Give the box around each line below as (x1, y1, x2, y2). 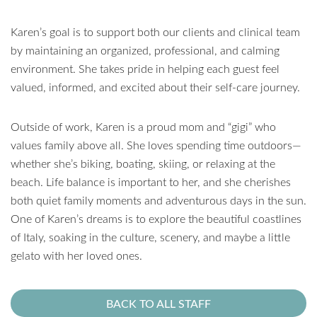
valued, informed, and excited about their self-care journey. (11, 79, 300, 94)
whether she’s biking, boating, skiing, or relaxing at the (11, 156, 275, 171)
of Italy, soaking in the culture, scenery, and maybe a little (11, 229, 290, 244)
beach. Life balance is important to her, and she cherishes (11, 174, 291, 189)
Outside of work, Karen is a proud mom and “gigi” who (11, 119, 276, 134)
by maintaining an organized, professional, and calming (11, 42, 279, 57)
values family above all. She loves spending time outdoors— (11, 137, 301, 152)
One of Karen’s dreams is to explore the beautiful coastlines (11, 211, 301, 226)
